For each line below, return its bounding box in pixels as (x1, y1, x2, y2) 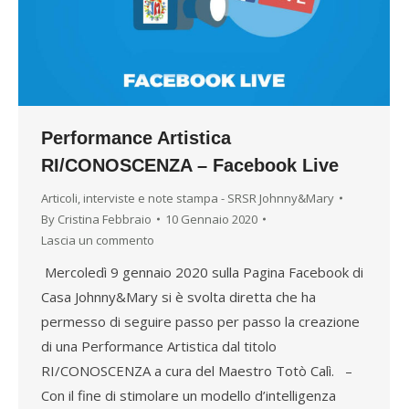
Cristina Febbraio (58, 210, 152, 227)
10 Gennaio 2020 (165, 210, 257, 227)
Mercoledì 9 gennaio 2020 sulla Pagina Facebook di (41, 262, 363, 281)
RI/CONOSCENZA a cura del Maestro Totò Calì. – (41, 361, 352, 380)
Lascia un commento (41, 231, 154, 248)
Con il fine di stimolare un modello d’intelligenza (41, 385, 336, 404)
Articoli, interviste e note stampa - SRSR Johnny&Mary (41, 189, 334, 206)
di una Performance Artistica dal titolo (41, 336, 277, 355)
